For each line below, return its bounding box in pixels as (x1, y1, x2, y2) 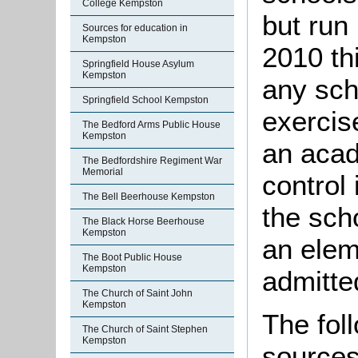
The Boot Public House (82, 252, 182, 263)
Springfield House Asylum (82, 58, 194, 70)
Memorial (82, 166, 123, 177)
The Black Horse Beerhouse (82, 216, 205, 227)
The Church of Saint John (82, 288, 193, 299)
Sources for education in (82, 22, 188, 34)
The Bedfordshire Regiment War (82, 155, 222, 166)
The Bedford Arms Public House (82, 119, 221, 130)
